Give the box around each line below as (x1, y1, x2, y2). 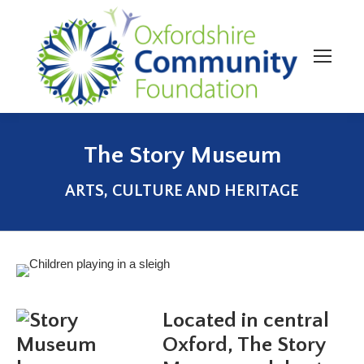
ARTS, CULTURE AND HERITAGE (65, 182, 299, 201)
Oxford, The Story (162, 332, 326, 357)
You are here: (146, 164, 218, 179)
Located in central (162, 308, 329, 332)
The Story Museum (83, 142, 281, 170)
